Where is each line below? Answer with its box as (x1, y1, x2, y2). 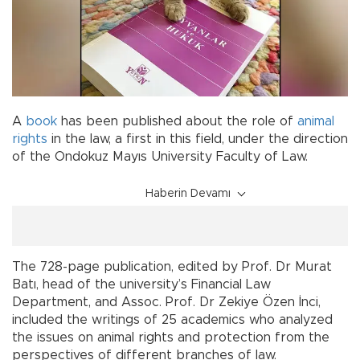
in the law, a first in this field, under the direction (47, 132, 348, 145)
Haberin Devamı (145, 187, 231, 199)
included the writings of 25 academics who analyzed (12, 313, 333, 326)
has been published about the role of (61, 114, 297, 128)
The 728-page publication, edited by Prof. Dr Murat (12, 260, 332, 273)
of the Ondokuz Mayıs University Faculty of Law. (12, 149, 308, 163)
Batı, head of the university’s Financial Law (12, 277, 271, 291)
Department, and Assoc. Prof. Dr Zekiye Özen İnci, (12, 295, 321, 309)
